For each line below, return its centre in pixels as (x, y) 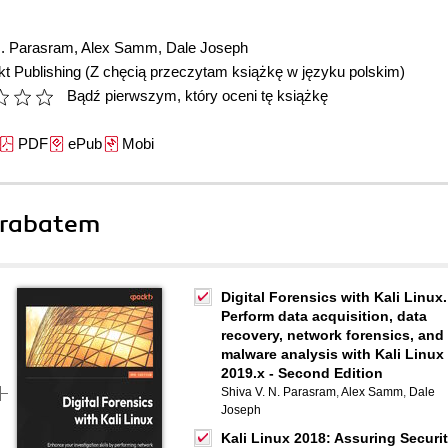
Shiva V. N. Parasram (278, 392)
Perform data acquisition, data (324, 316)
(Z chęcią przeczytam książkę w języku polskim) (245, 71)
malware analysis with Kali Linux (332, 354)
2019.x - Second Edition (302, 373)
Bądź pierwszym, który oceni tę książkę (197, 95)
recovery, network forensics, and (332, 335)
